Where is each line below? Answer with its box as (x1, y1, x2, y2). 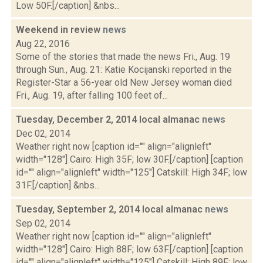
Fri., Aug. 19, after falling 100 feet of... (16, 90, 168, 101)
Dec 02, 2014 (16, 128, 70, 139)
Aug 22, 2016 (16, 38, 70, 49)
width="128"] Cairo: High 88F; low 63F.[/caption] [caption (16, 244, 243, 255)
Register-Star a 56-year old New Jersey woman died (16, 77, 232, 88)
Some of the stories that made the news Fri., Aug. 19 (16, 51, 230, 62)
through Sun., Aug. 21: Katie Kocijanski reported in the (16, 64, 232, 75)
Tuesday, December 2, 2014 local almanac (16, 114, 202, 125)
